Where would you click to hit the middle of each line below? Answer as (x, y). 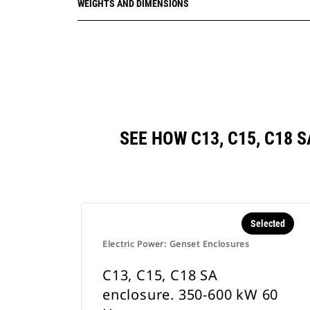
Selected (267, 224)
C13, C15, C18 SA (160, 275)
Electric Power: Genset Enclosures (176, 244)
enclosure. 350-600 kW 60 (191, 294)
